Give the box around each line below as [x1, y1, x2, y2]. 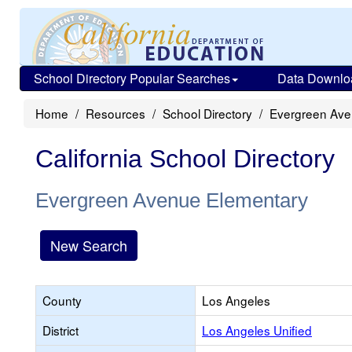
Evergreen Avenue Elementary [35, 189, 308, 212]
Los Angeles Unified [202, 321, 312, 339]
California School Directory [35, 145, 335, 173]
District [42, 321, 79, 339]
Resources [86, 104, 145, 122]
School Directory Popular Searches [34, 69, 230, 87]
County [42, 291, 82, 309]
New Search [50, 235, 127, 255]
